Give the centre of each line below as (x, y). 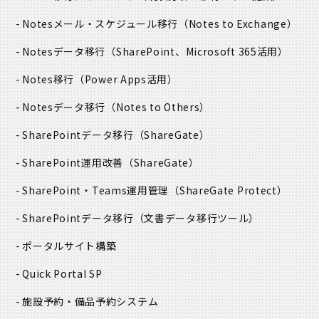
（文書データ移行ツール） (197, 218)
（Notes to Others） (158, 107)
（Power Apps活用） (126, 79)
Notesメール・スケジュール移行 (100, 24)
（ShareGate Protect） (228, 190)
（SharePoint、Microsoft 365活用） (197, 52)
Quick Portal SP (62, 274)
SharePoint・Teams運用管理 (96, 190)
